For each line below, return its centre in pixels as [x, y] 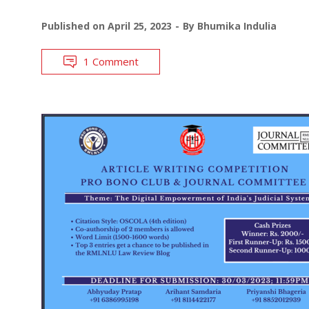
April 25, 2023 [140, 26]
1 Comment [111, 61]
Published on [74, 26]
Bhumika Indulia [237, 26]
